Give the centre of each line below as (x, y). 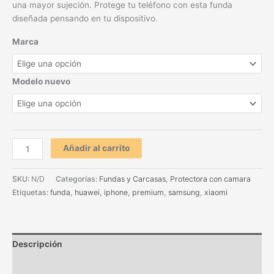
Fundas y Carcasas (132, 179)
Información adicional (57, 266)
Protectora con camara (210, 179)
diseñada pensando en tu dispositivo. (85, 18)
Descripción (37, 244)
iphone (116, 193)
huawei (87, 193)
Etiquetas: (31, 193)
